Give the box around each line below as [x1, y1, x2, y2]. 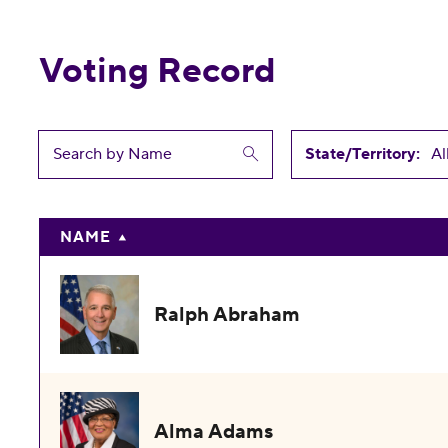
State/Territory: [305, 143, 421, 164]
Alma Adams [154, 419, 274, 445]
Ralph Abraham [154, 302, 301, 328]
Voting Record [39, 48, 277, 95]
